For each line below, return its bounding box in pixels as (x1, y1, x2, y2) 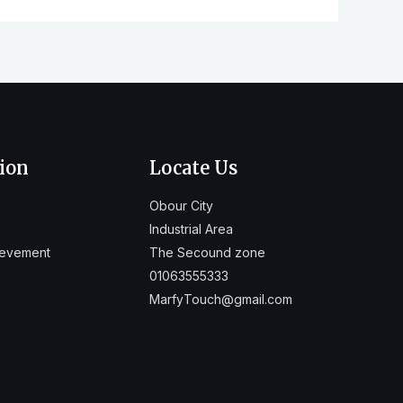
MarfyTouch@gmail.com (149, 291, 292, 307)
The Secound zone (149, 244, 265, 260)
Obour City (149, 197, 213, 213)
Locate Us (149, 156, 237, 179)
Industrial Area (149, 220, 233, 237)
